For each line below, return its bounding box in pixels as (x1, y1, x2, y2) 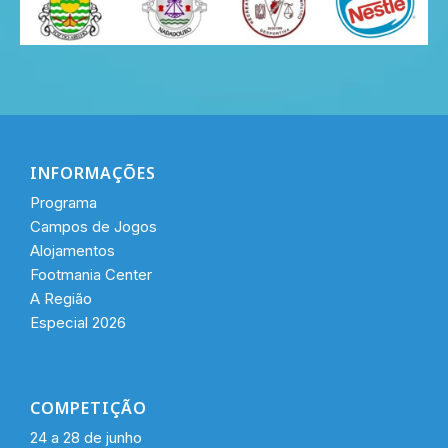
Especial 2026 (30, 312, 126, 332)
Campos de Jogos (30, 216, 157, 236)
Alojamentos (30, 240, 115, 260)
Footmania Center (30, 264, 152, 284)
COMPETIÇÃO (30, 396, 147, 419)
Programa (30, 192, 97, 212)
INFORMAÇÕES (30, 161, 156, 184)
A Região (30, 288, 92, 308)
